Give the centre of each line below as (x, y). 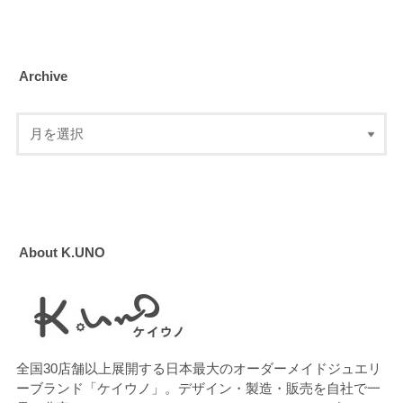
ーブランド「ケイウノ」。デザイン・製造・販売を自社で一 (198, 389)
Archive (43, 76)
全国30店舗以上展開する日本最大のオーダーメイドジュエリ (198, 369)
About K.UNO (62, 252)
